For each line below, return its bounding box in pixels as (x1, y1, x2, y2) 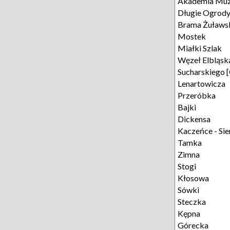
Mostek (178, 31, 206, 41)
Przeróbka (178, 90, 216, 100)
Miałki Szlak (178, 43, 222, 53)
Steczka (178, 197, 206, 206)
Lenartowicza (178, 79, 225, 88)
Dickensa (178, 114, 210, 124)
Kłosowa (178, 173, 209, 183)
